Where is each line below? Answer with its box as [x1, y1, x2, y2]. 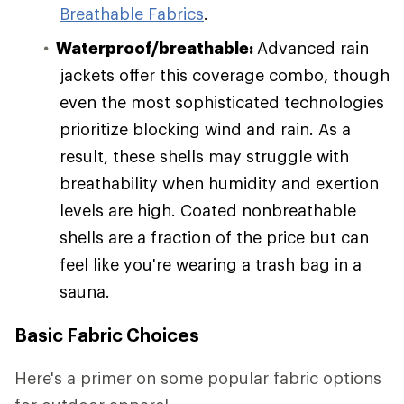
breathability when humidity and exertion [60, 173, 379, 194]
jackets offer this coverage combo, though [60, 65, 390, 86]
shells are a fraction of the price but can [60, 227, 369, 248]
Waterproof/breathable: [56, 38, 257, 59]
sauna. [60, 281, 110, 302]
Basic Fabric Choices [14, 324, 199, 346]
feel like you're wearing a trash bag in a [60, 254, 362, 275]
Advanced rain [257, 38, 369, 59]
